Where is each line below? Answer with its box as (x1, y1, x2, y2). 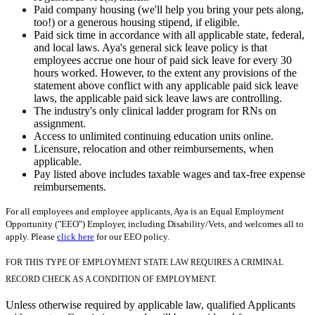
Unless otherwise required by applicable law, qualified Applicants (6, 298, 295, 311)
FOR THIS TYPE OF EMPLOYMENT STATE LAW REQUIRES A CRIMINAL (6, 257, 283, 267)
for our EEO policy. (94, 231, 169, 242)
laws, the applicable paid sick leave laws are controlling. (34, 91, 282, 104)
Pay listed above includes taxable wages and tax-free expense (34, 167, 305, 180)
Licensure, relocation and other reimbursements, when (34, 142, 274, 155)
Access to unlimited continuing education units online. (34, 129, 274, 142)
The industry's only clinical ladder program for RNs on (34, 104, 276, 117)
